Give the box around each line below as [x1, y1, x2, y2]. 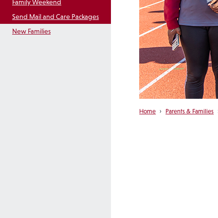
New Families [12, 27, 51, 36]
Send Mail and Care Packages [12, 13, 99, 21]
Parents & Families [165, 108, 214, 115]
